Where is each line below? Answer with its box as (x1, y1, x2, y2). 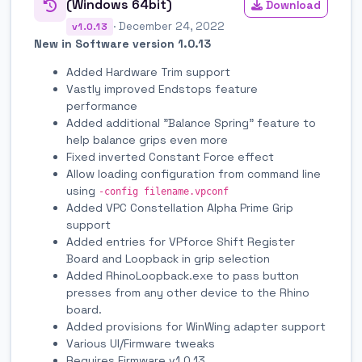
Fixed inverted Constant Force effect (66, 149, 274, 164)
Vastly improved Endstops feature (66, 81, 258, 96)
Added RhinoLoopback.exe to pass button (66, 267, 299, 283)
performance (66, 98, 137, 113)
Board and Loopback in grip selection (66, 250, 270, 266)
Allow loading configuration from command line (66, 166, 321, 181)
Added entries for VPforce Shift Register (66, 234, 295, 249)
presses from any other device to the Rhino (66, 284, 309, 300)
